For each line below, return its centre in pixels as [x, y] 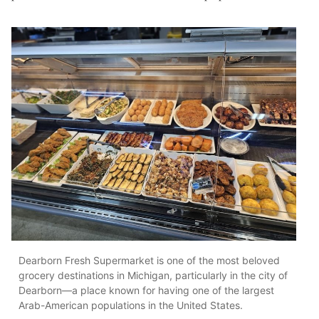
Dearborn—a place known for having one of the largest [146, 290]
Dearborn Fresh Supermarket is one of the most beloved [149, 260]
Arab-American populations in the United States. [131, 305]
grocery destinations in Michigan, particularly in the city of [153, 275]
